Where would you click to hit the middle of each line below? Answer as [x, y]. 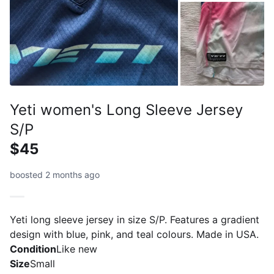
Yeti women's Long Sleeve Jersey [126, 109]
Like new [77, 249]
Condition [33, 249]
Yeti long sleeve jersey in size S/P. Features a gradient [135, 219]
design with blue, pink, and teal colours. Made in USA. [134, 234]
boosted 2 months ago [55, 174]
